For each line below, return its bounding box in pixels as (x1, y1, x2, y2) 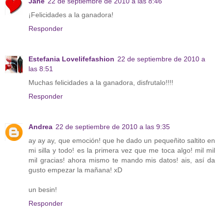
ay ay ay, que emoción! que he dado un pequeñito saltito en (28, 137, 215, 145)
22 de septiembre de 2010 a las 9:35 (55, 123, 170, 131)
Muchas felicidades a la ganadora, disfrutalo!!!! (28, 79, 173, 87)
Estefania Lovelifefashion (28, 55, 114, 63)
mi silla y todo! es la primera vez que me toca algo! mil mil (28, 146, 215, 155)
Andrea (28, 123, 53, 131)
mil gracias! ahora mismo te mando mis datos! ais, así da (28, 156, 215, 165)
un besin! (28, 186, 57, 194)
